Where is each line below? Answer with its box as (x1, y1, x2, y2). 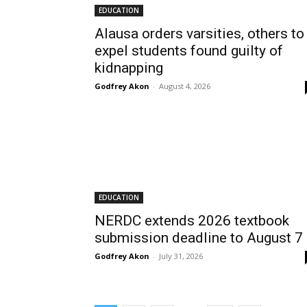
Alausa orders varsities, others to (95, 25, 304, 42)
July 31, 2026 (159, 251, 203, 261)
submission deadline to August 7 (95, 230, 303, 246)
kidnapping (95, 60, 163, 76)
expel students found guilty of (95, 42, 283, 59)
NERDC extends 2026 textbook (95, 212, 289, 229)
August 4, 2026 (159, 81, 210, 91)
